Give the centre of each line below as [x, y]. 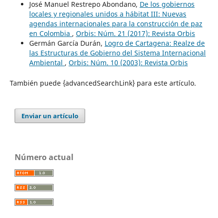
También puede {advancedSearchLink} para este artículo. [103, 83]
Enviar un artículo [50, 116]
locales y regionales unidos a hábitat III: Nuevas [108, 14]
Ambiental [47, 62]
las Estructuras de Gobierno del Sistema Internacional [117, 53]
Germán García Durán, [67, 43]
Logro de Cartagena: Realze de [154, 43]
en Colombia [50, 33]
